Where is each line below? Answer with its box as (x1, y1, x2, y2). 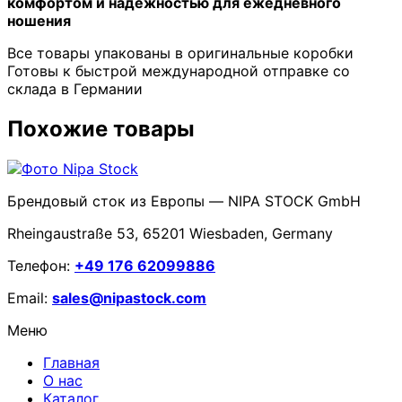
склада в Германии (7, 79, 143, 98)
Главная (43, 353, 100, 371)
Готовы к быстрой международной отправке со (7, 61, 350, 80)
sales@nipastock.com (52, 288, 206, 307)
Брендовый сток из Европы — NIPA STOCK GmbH (7, 191, 361, 210)
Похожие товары (7, 115, 195, 142)
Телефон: (7, 256, 74, 275)
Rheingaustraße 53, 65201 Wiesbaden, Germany (7, 223, 333, 242)
